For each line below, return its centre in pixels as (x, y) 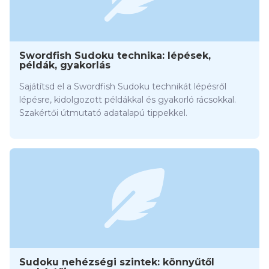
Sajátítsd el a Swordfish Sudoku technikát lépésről (123, 86)
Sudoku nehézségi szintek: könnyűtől (117, 262)
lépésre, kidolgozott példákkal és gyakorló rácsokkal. (128, 100)
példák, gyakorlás (65, 65)
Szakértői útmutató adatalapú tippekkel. (103, 113)
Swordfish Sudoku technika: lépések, (115, 56)
